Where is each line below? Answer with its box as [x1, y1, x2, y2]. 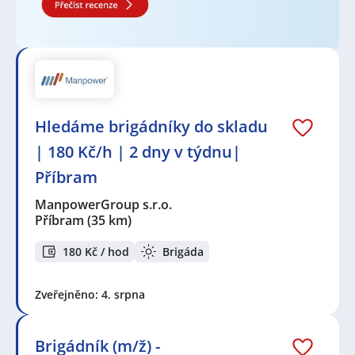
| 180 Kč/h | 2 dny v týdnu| [35, 141, 241, 163]
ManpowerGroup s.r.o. [35, 196, 174, 214]
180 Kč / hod [63, 243, 129, 259]
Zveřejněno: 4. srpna [35, 287, 145, 303]
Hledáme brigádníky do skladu [35, 116, 268, 138]
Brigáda [162, 243, 204, 259]
